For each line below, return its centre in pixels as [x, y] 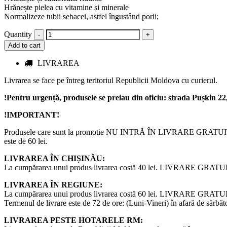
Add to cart [24, 45]
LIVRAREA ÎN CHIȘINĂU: [54, 158]
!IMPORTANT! [32, 115]
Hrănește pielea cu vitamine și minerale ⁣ [67, 7]
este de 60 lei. [26, 141]
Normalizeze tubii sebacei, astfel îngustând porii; [81, 16]
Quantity [18, 34]
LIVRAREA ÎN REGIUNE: [53, 184]
